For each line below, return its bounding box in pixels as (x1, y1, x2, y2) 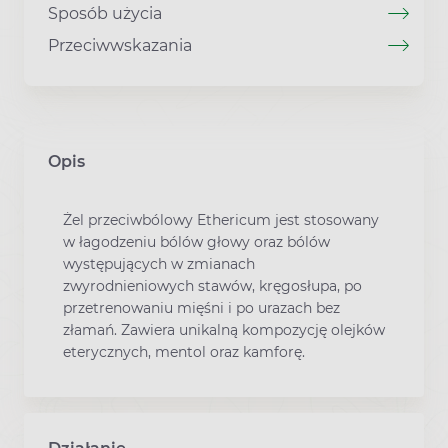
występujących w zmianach (63, 254, 255, 273)
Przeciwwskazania (48, 35, 192, 55)
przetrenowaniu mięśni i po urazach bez (63, 298, 340, 317)
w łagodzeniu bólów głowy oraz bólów (63, 232, 330, 251)
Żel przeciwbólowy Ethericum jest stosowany (63, 210, 379, 229)
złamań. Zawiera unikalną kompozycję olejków (63, 320, 385, 339)
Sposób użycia (48, 3, 162, 23)
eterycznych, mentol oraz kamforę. (63, 342, 305, 361)
